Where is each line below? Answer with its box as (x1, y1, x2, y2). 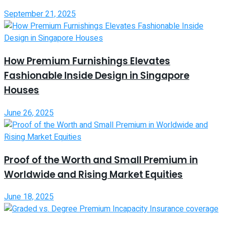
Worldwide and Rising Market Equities (4, 167, 183, 181)
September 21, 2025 (4, 8, 76, 21)
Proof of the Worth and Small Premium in (4, 153, 198, 167)
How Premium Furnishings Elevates (4, 54, 170, 68)
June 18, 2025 (4, 191, 54, 203)
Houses (4, 83, 39, 97)
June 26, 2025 (4, 106, 54, 119)
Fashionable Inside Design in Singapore (4, 69, 189, 83)
